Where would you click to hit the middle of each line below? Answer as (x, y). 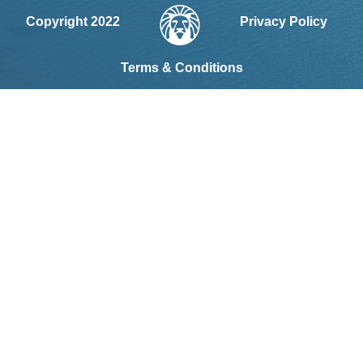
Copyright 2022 (73, 21)
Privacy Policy (283, 21)
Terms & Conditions (181, 67)
